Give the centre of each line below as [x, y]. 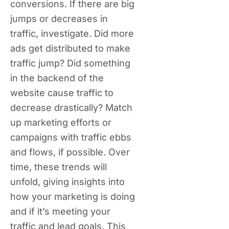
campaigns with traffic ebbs [71, 137]
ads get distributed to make [70, 48]
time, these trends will [59, 167]
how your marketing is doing [73, 197]
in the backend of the [57, 78]
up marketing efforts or [61, 122]
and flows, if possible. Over [70, 152]
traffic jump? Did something [70, 63]
